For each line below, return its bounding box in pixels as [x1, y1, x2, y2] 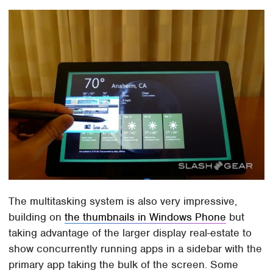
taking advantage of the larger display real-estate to [9, 225, 252, 239]
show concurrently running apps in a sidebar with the [9, 241, 263, 255]
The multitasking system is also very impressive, [9, 194, 238, 208]
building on [9, 210, 65, 224]
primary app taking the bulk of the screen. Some [9, 257, 239, 271]
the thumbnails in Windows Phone [65, 210, 227, 224]
